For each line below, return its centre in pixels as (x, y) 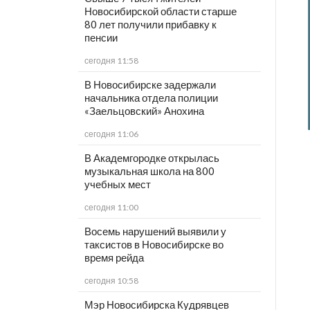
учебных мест (117, 184)
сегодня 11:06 (111, 134)
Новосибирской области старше (160, 11)
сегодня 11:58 (111, 61)
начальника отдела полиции (151, 98)
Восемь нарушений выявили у (155, 231)
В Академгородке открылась (152, 158)
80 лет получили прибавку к (150, 25)
